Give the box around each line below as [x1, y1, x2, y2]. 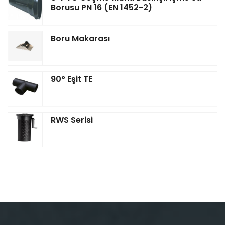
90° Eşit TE [51, 73, 92, 85]
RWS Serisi [51, 114, 93, 126]
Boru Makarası [51, 33, 110, 45]
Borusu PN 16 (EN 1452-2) [51, 2, 152, 14]
